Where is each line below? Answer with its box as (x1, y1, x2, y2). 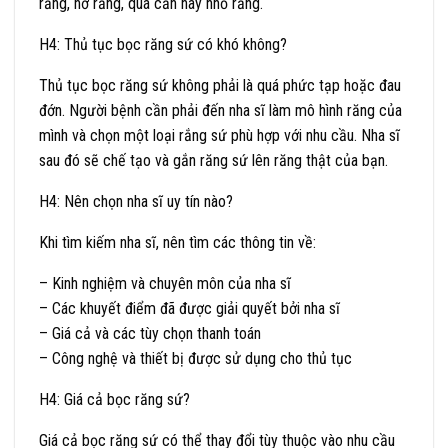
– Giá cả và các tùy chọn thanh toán (39, 323, 261, 343)
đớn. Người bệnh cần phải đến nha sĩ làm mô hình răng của (39, 100, 402, 120)
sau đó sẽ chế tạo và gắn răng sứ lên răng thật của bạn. (39, 150, 388, 170)
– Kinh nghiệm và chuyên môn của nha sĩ (39, 273, 291, 293)
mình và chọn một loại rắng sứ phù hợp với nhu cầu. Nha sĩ (39, 125, 400, 145)
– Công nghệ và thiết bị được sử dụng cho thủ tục (39, 348, 352, 368)
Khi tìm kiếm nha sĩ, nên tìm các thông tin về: (39, 232, 316, 252)
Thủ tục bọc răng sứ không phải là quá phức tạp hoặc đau (39, 75, 401, 95)
